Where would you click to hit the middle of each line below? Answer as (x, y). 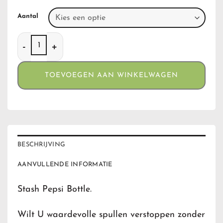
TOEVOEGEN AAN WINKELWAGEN (111, 75)
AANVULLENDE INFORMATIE (65, 164)
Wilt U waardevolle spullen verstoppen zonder (111, 215)
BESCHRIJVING (42, 144)
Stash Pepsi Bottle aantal (61, 38)
